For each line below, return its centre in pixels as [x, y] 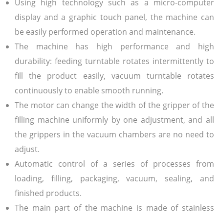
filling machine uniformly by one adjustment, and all [114, 120]
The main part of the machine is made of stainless [114, 208]
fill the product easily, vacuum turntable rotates [114, 76]
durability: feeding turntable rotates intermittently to [114, 61]
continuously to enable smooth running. [89, 90]
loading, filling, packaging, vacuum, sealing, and [114, 178]
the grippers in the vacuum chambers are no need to [114, 134]
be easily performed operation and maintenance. [105, 32]
